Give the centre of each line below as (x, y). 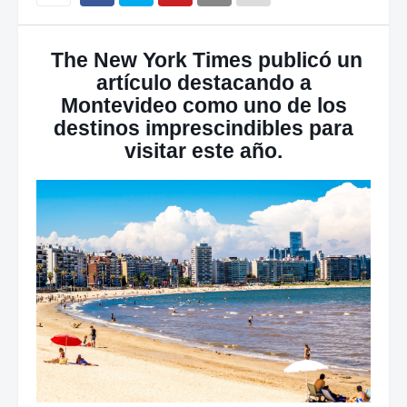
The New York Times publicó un (203, 60)
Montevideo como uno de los (203, 105)
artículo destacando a (203, 83)
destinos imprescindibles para (203, 128)
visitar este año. (203, 151)
